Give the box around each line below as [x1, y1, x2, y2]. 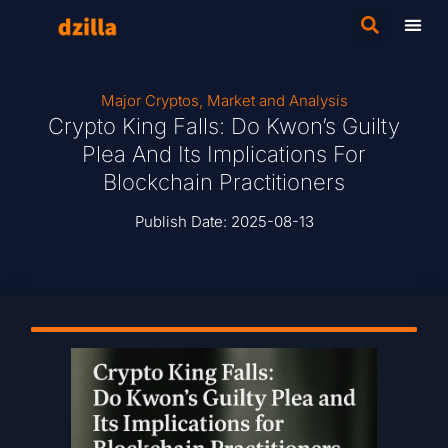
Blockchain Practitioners [103, 169, 345, 195]
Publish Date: [134, 212, 231, 231]
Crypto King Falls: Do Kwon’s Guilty [48, 113, 400, 139]
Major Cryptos [100, 91, 199, 110]
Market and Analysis [206, 91, 348, 110]
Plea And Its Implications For [82, 141, 366, 167]
